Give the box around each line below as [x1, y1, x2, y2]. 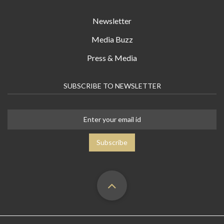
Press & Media [87, 52, 137, 62]
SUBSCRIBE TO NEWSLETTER [63, 81, 161, 90]
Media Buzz [91, 34, 133, 44]
